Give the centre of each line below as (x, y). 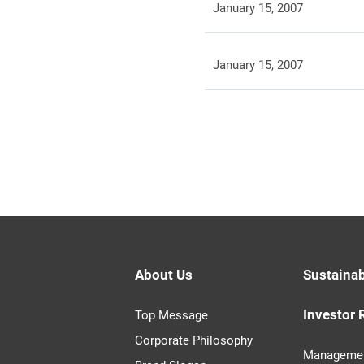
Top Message (171, 315)
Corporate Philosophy (193, 340)
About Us (163, 275)
